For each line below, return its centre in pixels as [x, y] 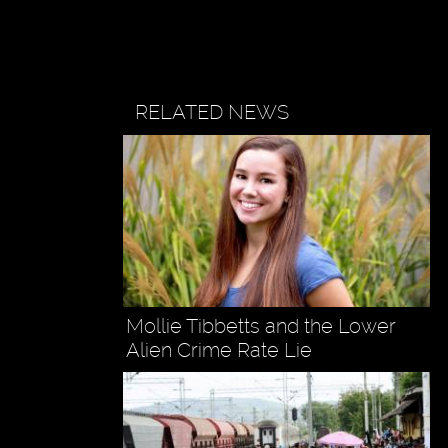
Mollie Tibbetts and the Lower [260, 326]
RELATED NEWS [212, 111]
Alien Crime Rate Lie [218, 350]
